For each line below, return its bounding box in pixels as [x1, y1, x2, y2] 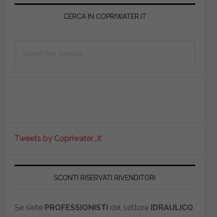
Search [14, 42, 39, 51]
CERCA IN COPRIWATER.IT [63, 13, 146, 20]
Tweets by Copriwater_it [14, 134, 102, 143]
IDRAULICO [150, 203, 193, 212]
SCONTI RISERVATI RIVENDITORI [54, 174, 156, 182]
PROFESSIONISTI [44, 203, 108, 212]
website [14, 67, 43, 76]
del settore [108, 203, 151, 212]
